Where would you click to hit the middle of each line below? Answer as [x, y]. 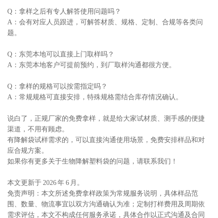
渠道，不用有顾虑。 [38, 129]
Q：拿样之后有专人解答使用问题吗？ [64, 11]
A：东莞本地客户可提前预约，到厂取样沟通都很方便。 [91, 65]
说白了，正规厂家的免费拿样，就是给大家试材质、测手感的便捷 [106, 118]
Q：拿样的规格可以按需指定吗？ [57, 86]
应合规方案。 [28, 150]
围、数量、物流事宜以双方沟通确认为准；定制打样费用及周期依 [106, 204]
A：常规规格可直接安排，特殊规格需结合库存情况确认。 [95, 97]
